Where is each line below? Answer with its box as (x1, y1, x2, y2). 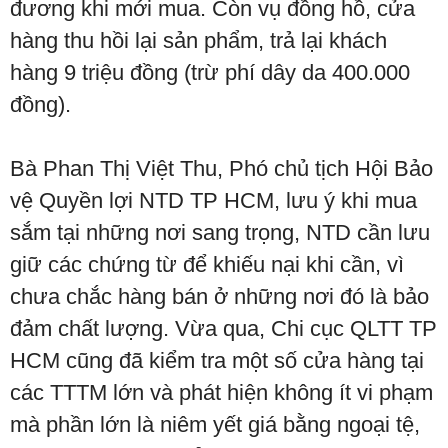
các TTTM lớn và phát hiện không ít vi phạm (10, 380, 433, 405)
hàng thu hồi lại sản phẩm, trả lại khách (10, 28, 387, 53)
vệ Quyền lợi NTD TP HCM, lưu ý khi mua (10, 188, 417, 213)
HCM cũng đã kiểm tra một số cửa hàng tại (10, 348, 424, 373)
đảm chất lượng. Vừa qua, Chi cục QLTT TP (10, 316, 437, 341)
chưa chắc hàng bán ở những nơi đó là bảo (10, 284, 429, 309)
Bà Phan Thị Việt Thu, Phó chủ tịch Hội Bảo (10, 156, 433, 181)
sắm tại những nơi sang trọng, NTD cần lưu (10, 220, 430, 245)
